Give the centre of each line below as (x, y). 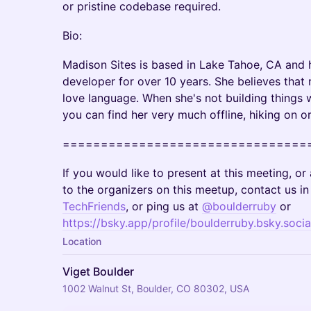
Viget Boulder (98, 271)
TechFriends (94, 206)
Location (82, 241)
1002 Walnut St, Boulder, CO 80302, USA (156, 288)
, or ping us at (164, 206)
